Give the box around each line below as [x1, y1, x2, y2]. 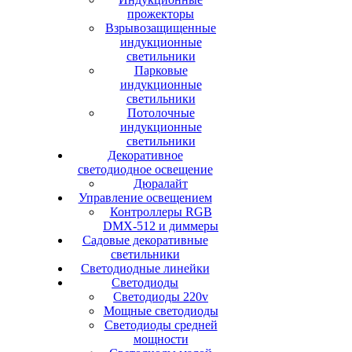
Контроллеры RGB [109, 205, 212, 218]
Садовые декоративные [82, 233, 208, 247]
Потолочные [126, 106, 195, 119]
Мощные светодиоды [103, 304, 218, 317]
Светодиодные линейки [80, 262, 210, 275]
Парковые [134, 64, 188, 77]
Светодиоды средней [104, 318, 218, 332]
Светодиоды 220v [113, 290, 208, 303]
